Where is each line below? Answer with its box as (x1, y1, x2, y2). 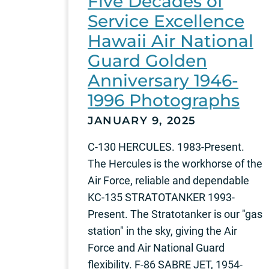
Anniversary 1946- (88, 70, 238, 91)
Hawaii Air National (88, 30, 253, 51)
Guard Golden (88, 50, 207, 71)
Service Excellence (88, 10, 244, 31)
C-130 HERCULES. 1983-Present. (88, 140, 244, 153)
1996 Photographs (88, 89, 240, 110)
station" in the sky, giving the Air (88, 224, 237, 237)
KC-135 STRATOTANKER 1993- (88, 190, 235, 204)
